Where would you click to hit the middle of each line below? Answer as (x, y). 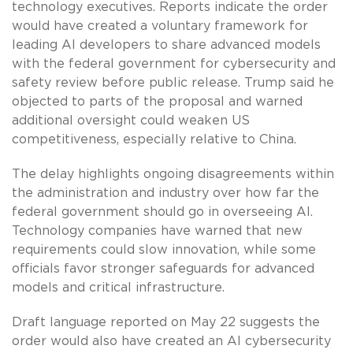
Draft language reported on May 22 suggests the (166, 322)
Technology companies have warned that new (157, 230)
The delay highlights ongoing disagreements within (173, 174)
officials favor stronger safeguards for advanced (163, 268)
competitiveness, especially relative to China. (154, 139)
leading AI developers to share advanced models (166, 45)
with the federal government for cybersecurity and (174, 63)
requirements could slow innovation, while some (164, 249)
